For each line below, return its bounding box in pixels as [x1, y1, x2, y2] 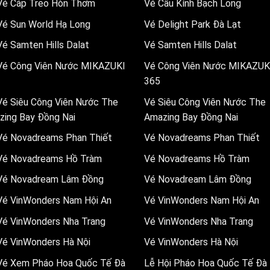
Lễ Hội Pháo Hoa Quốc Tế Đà [144, 257, 267, 269]
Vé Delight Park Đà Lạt [144, 18, 241, 30]
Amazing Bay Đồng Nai [144, 111, 238, 123]
